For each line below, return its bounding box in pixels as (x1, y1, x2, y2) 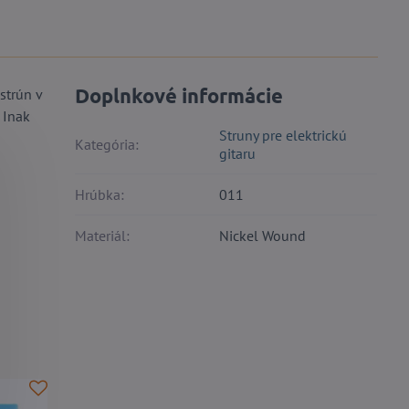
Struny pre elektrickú (219, 126, 348, 145)
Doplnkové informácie (75, 83, 284, 109)
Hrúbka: (75, 185, 125, 204)
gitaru (219, 144, 257, 163)
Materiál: (75, 226, 131, 246)
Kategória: (75, 135, 140, 154)
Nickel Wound (219, 226, 307, 246)
